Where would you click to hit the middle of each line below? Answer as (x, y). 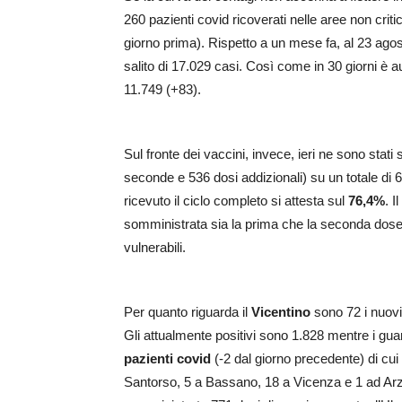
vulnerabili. (155, 248)
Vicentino (281, 312)
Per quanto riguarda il (188, 312)
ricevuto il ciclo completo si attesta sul (236, 201)
